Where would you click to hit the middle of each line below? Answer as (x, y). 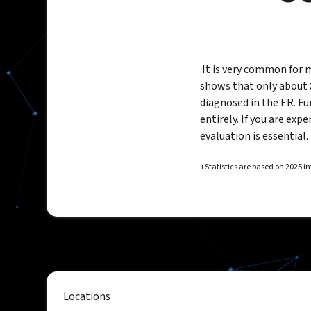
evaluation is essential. (254, 136)
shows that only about (255, 86)
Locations (87, 297)
